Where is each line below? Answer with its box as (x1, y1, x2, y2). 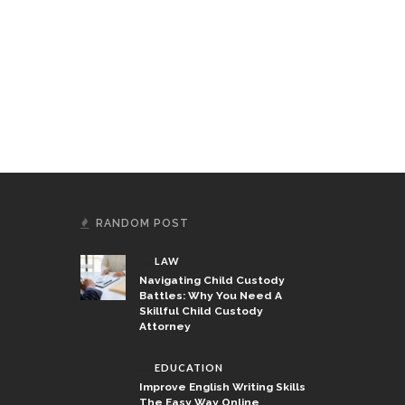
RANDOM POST (95, 217, 189, 231)
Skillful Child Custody (138, 305, 263, 318)
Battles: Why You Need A (138, 289, 282, 303)
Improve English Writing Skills (138, 381, 306, 394)
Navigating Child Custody (138, 274, 285, 287)
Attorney (138, 320, 191, 334)
